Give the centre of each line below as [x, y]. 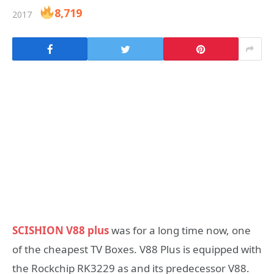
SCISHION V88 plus [61, 231]
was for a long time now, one [180, 231]
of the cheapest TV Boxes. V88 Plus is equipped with [137, 250]
